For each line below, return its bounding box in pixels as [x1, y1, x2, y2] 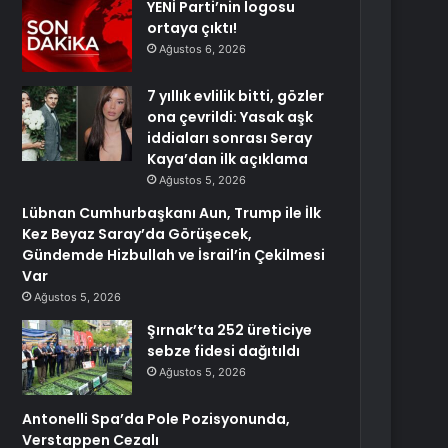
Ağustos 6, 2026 [159, 42, 247, 56]
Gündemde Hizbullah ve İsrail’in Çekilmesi [22, 245, 326, 265]
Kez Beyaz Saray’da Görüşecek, [22, 224, 253, 244]
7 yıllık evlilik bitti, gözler [147, 86, 325, 106]
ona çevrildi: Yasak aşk [147, 107, 314, 127]
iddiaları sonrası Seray [147, 128, 313, 148]
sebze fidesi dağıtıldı [147, 341, 301, 361]
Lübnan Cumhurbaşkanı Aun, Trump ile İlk [22, 203, 322, 223]
